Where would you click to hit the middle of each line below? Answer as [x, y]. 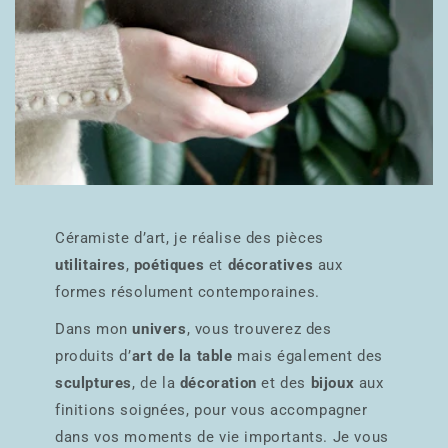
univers [159, 328]
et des [283, 382]
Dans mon [94, 328]
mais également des [308, 355]
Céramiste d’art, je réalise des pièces [189, 237]
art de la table [182, 355]
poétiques [169, 264]
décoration [218, 382]
